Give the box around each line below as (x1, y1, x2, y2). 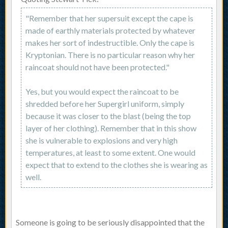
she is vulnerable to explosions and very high (25, 135, 178, 146)
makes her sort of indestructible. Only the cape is (25, 38, 194, 48)
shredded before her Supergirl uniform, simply (25, 99, 184, 109)
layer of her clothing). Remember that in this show (25, 123, 196, 133)
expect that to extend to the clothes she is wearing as (25, 160, 208, 170)
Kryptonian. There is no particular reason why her (25, 50, 195, 60)
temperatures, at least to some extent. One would (25, 148, 195, 158)
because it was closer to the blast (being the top (25, 111, 191, 121)
